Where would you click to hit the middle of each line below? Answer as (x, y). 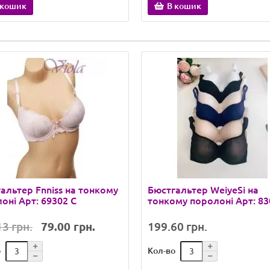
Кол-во (162, 250)
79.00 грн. (68, 227)
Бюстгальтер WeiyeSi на (203, 190)
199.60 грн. (177, 227)
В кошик (184, 6)
